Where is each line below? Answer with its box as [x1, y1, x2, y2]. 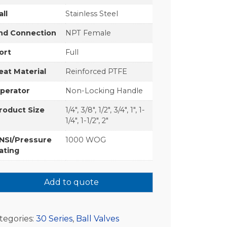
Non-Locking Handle [65, 86, 143, 95]
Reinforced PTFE [65, 66, 128, 76]
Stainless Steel [65, 9, 119, 18]
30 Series [36, 214, 73, 224]
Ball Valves [76, 214, 120, 224]
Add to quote [44, 177, 99, 187]
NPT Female [65, 28, 111, 37]
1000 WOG [65, 135, 106, 144]
